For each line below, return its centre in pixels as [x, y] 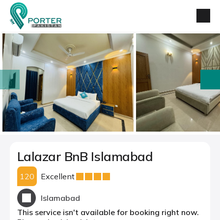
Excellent [58, 176]
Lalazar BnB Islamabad [85, 156]
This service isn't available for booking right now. [108, 212]
